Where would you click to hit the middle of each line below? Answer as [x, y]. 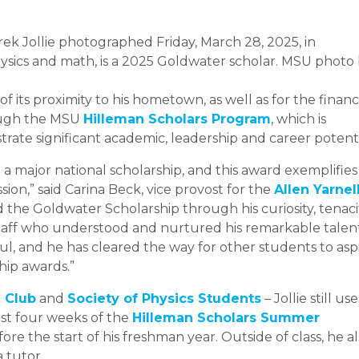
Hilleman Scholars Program [177, 119]
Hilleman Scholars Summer [226, 317]
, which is [298, 119]
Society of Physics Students [164, 298]
